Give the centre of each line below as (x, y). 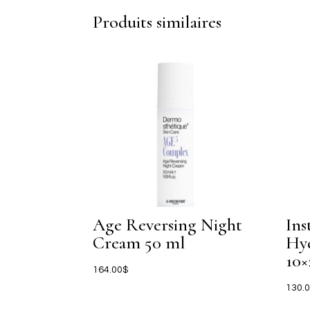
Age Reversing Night (168, 225)
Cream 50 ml (139, 243)
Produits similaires (157, 22)
